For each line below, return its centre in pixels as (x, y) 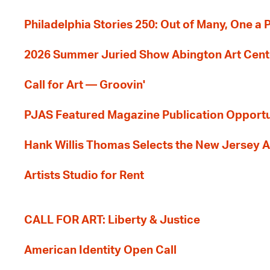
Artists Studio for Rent (84, 176)
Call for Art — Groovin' (85, 85)
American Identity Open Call (100, 250)
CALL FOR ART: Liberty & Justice (112, 220)
